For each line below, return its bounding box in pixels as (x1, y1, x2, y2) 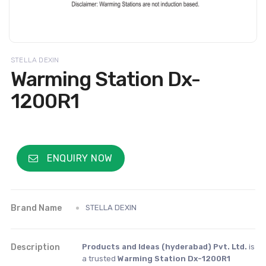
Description (11, 242, 60, 253)
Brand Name (11, 203, 62, 214)
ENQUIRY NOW (44, 153, 113, 164)
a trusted (82, 254, 118, 264)
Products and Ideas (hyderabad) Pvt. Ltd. (82, 242, 247, 252)
